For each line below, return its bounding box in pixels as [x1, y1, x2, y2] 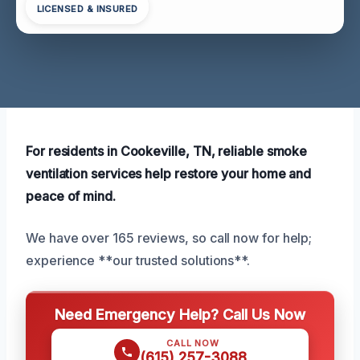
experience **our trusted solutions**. [26, 252, 251, 268]
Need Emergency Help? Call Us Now [55, 305, 305, 323]
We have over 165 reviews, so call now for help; [26, 229, 313, 246]
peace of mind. [26, 187, 116, 204]
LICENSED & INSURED [36, 3, 138, 15]
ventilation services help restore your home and [26, 165, 312, 182]
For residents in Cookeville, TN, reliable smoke [26, 142, 308, 159]
